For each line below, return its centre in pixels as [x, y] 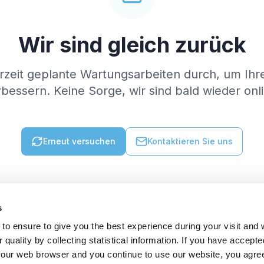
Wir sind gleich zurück [132, 45]
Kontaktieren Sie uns [190, 141]
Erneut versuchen [79, 141]
